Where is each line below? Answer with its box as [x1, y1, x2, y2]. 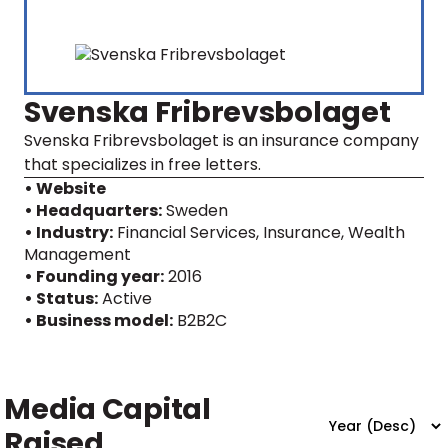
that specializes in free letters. [24, 153, 261, 176]
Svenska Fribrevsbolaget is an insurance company [24, 129, 419, 152]
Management [24, 243, 131, 266]
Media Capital [4, 389, 211, 429]
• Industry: [24, 221, 113, 244]
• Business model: [24, 309, 173, 332]
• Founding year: [24, 265, 164, 288]
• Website [24, 177, 106, 200]
